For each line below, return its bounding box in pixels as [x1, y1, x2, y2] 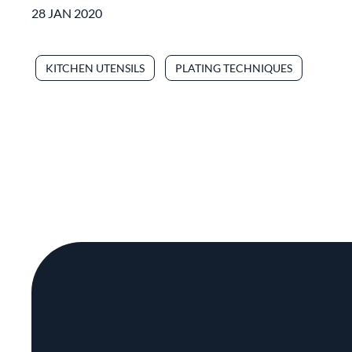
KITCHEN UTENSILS [46, 60, 145, 75]
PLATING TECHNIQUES [175, 60, 292, 75]
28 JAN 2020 [31, 5, 102, 20]
